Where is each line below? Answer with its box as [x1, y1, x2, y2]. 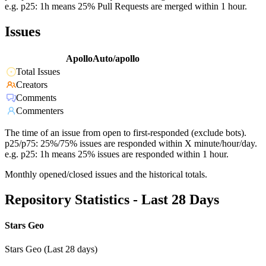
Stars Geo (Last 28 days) [5, 243, 97, 254]
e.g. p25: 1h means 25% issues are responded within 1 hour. [5, 149, 229, 160]
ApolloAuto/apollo [66, 53, 140, 64]
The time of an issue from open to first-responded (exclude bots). [5, 128, 246, 138]
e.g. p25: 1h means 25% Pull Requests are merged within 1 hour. [5, 1, 247, 12]
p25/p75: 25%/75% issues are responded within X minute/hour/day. [5, 138, 257, 149]
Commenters [16, 106, 64, 116]
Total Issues [16, 66, 60, 77]
